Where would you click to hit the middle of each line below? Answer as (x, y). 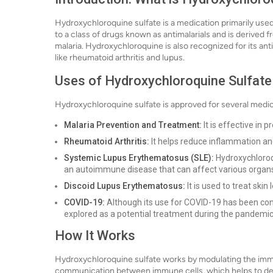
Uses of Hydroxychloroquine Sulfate (163, 81)
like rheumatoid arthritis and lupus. (120, 58)
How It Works (95, 236)
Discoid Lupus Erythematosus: (125, 186)
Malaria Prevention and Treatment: (133, 125)
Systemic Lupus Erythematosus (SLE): (139, 158)
